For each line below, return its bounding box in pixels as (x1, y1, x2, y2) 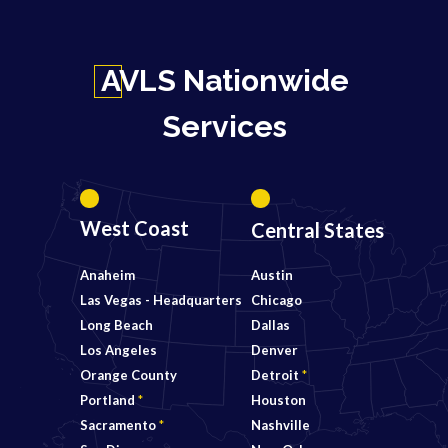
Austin (251, 267, 293, 283)
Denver (251, 342, 298, 358)
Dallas (251, 317, 290, 333)
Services (162, 109, 287, 144)
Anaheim (80, 267, 135, 283)
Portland (80, 392, 138, 408)
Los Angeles (80, 342, 157, 358)
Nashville (251, 417, 310, 433)
